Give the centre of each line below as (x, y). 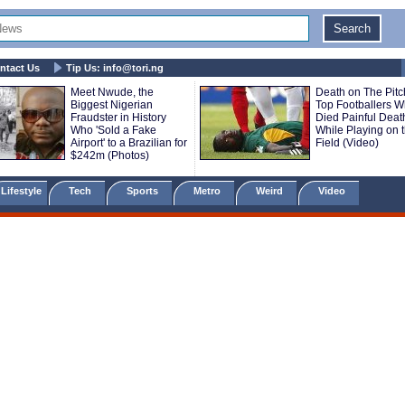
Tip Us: (85, 68)
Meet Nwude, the (112, 92)
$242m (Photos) (110, 155)
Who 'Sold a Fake (113, 130)
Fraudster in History (118, 118)
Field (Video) (347, 143)
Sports (144, 191)
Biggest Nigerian (112, 105)
